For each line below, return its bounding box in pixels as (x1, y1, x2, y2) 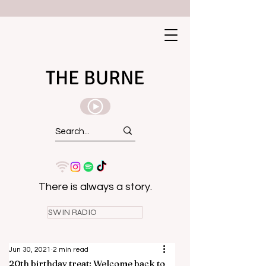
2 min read (53, 246, 88, 254)
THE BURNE (45, 66, 145, 90)
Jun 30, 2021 (9, 246, 51, 254)
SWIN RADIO (48, 207, 97, 217)
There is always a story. (38, 181, 152, 192)
